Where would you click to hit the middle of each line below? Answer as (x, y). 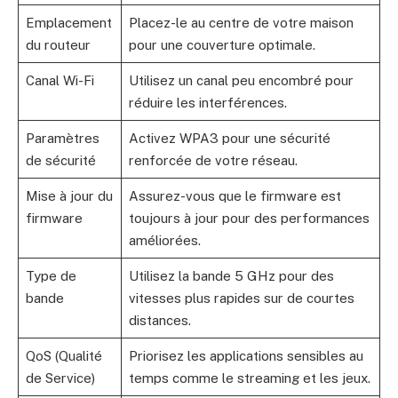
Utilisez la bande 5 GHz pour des (231, 275)
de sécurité (60, 160)
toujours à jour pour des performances (249, 218)
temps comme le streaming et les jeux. (249, 378)
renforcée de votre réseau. (213, 160)
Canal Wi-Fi (60, 80)
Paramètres (62, 138)
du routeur (58, 44)
